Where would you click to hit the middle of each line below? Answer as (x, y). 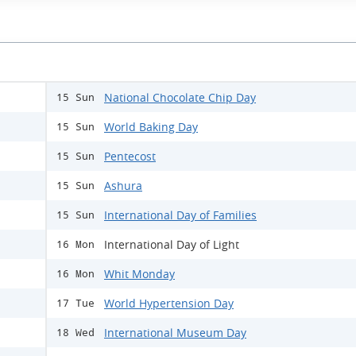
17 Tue (75, 304)
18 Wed (75, 333)
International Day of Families (180, 215)
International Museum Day (175, 333)
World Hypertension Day (169, 304)
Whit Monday (139, 274)
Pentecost (130, 157)
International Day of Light (172, 245)
